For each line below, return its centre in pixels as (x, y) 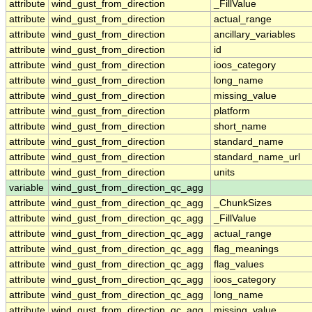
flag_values (239, 265)
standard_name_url (257, 157)
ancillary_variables (255, 35)
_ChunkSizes (243, 203)
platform (232, 111)
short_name (240, 127)
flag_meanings (246, 249)
